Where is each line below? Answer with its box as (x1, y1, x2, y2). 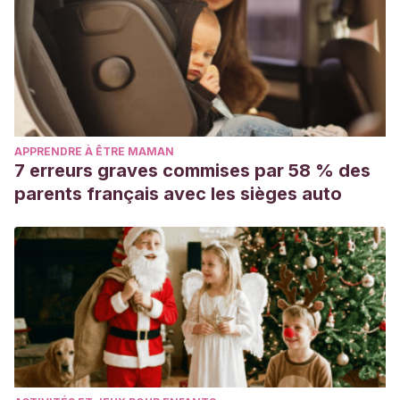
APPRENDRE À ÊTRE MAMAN (14, 145, 174, 158)
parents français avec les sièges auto (14, 183, 342, 204)
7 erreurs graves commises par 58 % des (14, 160, 371, 181)
